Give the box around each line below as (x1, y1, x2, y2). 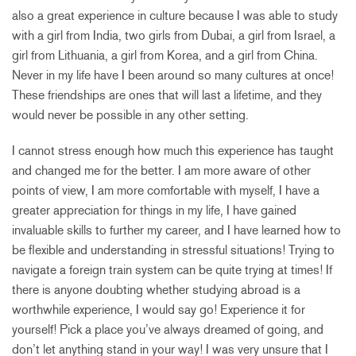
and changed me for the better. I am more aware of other (12, 162, 311, 178)
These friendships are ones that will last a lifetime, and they (12, 87, 322, 103)
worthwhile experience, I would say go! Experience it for (12, 301, 305, 317)
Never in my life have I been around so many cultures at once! (12, 67, 334, 83)
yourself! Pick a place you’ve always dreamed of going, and (12, 321, 323, 337)
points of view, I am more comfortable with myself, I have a (12, 182, 319, 198)
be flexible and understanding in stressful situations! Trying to (12, 242, 335, 257)
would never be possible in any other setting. (12, 106, 249, 122)
